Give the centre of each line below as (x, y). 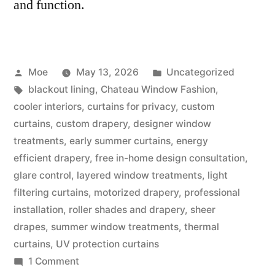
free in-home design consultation (170, 158)
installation (38, 210)
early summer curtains (120, 141)
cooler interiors (48, 107)
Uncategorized (201, 72)
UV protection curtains (107, 244)
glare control (42, 176)
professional (212, 193)
